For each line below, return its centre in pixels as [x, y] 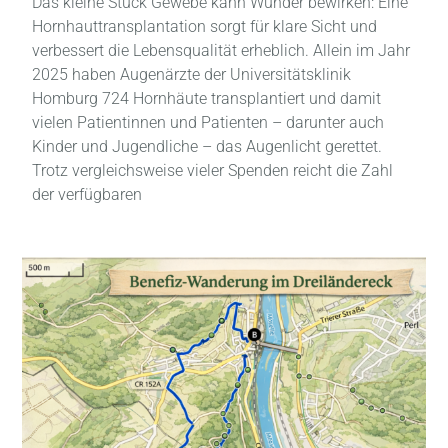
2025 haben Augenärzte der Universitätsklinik [192, 75]
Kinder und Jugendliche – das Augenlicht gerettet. [207, 147]
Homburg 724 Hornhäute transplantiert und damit [207, 99]
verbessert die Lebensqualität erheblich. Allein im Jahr [221, 51]
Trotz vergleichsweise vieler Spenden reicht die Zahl [213, 171]
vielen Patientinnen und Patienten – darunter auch [208, 123]
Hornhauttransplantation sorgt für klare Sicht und [205, 27]
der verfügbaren [87, 195]
